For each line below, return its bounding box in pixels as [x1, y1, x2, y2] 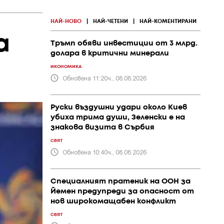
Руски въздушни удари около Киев [50, 104, 187, 111]
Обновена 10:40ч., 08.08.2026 [62, 148, 146, 155]
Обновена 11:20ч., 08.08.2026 [62, 74, 146, 81]
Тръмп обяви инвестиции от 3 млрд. [50, 40, 197, 47]
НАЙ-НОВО [50, 19, 81, 24]
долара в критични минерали [50, 50, 169, 57]
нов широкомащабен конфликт [50, 198, 176, 205]
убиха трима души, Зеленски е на [50, 114, 185, 121]
